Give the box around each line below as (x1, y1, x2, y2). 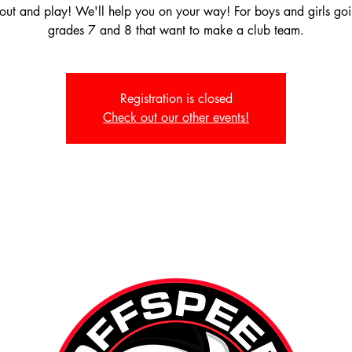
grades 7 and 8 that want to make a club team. (48, 22, 304, 38)
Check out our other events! (103, 109, 249, 126)
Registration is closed (119, 90, 233, 107)
